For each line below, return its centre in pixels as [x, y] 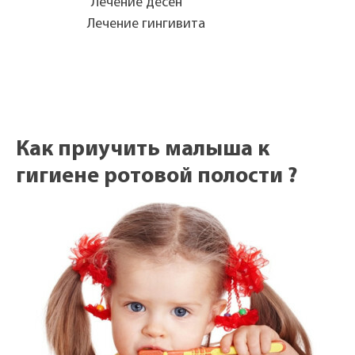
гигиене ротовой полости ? [157, 177]
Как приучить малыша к [143, 150]
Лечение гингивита [146, 24]
